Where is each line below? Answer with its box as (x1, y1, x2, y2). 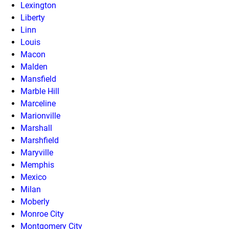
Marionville (20, 110, 60, 121)
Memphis (20, 159, 54, 170)
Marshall (20, 123, 52, 133)
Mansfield (20, 74, 56, 84)
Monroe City (20, 209, 64, 219)
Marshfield (20, 135, 59, 145)
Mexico (20, 172, 47, 182)
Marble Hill (20, 86, 59, 96)
